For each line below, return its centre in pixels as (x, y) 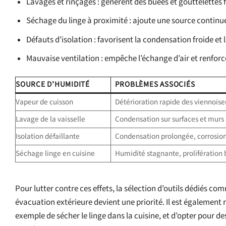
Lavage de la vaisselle (50, 119)
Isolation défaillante (48, 136)
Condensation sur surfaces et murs (169, 119)
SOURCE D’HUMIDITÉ (53, 84)
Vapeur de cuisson (44, 102)
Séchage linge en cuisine (55, 153)
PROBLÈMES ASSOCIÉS (155, 84)
